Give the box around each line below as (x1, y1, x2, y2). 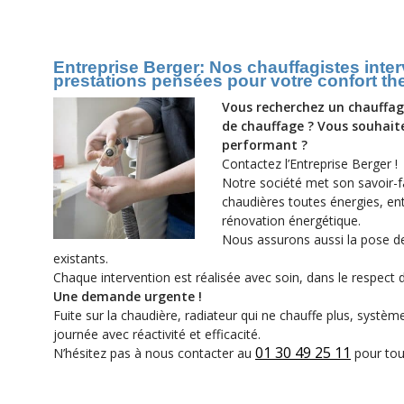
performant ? (222, 136, 308, 153)
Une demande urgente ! (53, 288, 202, 305)
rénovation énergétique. (222, 212, 361, 229)
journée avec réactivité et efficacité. (53, 326, 261, 343)
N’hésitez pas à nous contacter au (53, 344, 255, 362)
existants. (53, 250, 108, 267)
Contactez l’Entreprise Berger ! (222, 155, 398, 172)
